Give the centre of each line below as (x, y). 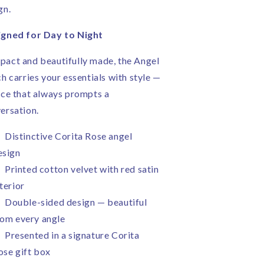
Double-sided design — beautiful (76, 202)
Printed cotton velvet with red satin (82, 169)
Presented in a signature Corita (72, 235)
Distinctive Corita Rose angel (69, 136)
